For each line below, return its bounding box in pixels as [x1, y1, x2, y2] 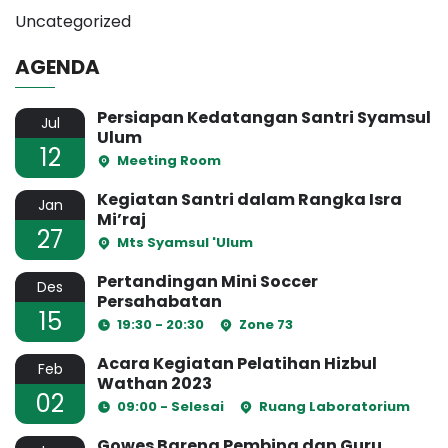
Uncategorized [15, 9, 131, 33]
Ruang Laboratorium [259, 396, 410, 416]
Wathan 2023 [97, 371, 212, 395]
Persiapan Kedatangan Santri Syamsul [97, 105, 431, 129]
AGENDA [15, 52, 100, 81]
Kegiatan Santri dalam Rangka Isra [97, 187, 402, 211]
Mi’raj [97, 207, 146, 231]
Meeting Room [117, 150, 221, 170]
